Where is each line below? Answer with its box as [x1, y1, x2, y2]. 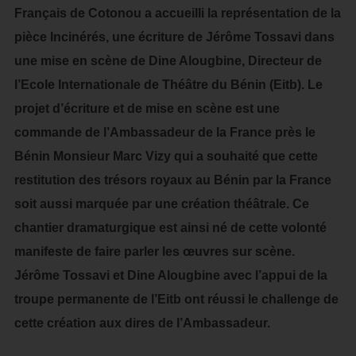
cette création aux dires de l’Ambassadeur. [14, 316, 270, 330]
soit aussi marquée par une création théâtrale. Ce [14, 197, 309, 211]
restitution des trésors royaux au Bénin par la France [14, 173, 331, 187]
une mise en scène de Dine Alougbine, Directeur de [14, 54, 322, 68]
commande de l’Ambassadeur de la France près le [14, 126, 315, 139]
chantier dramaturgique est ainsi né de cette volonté [14, 221, 327, 234]
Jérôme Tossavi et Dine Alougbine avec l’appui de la [14, 269, 327, 282]
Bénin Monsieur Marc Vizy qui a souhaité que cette [14, 149, 318, 163]
